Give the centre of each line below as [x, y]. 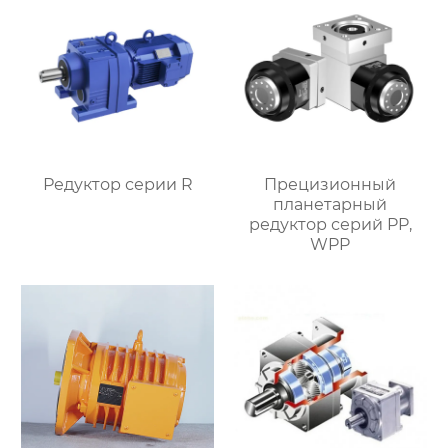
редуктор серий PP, [330, 225]
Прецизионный [330, 185]
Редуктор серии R [117, 185]
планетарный [330, 205]
